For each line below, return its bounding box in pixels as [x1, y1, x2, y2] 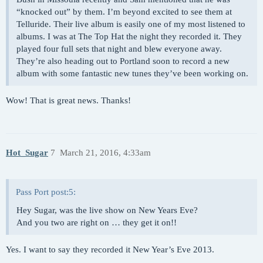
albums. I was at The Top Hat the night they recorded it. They [16, 31, 242, 41]
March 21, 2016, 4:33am [59, 148, 151, 158]
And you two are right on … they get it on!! [16, 217, 177, 227]
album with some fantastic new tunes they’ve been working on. [16, 68, 248, 78]
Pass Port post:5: [16, 187, 76, 197]
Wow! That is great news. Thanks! [6, 95, 131, 105]
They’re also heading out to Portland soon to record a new [16, 56, 230, 66]
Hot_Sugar [6, 148, 48, 158]
